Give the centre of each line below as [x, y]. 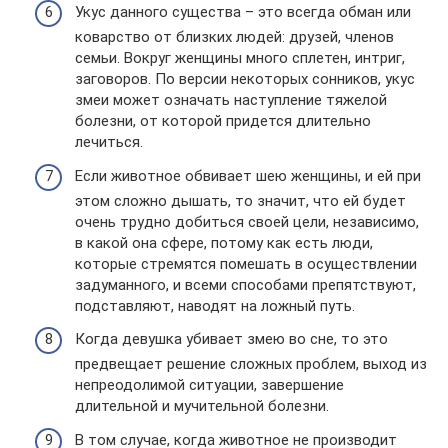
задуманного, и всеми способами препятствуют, [245, 284]
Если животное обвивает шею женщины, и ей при [248, 175]
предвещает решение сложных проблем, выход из [251, 364]
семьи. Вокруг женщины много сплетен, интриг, [240, 58]
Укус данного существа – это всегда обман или [243, 12]
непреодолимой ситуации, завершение [209, 385]
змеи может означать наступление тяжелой [231, 100]
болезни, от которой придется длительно [223, 121]
